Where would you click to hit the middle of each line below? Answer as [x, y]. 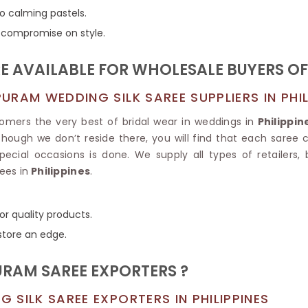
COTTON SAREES [129, 38]
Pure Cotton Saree [117, 56]
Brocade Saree [110, 17]
